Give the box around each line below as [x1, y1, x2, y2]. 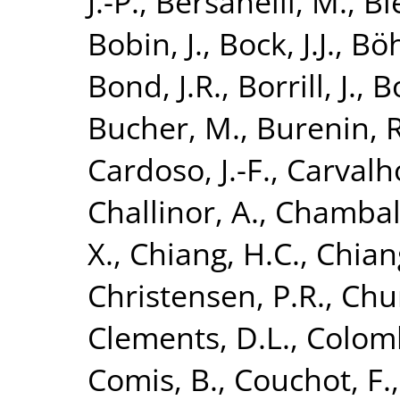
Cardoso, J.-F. [87, 147, 271, 190]
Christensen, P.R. [87, 273, 325, 316]
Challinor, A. [87, 189, 259, 232]
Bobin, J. [87, 21, 203, 64]
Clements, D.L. [87, 315, 290, 358]
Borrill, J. [237, 63, 356, 106]
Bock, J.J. [219, 21, 335, 64]
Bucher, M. [87, 105, 240, 148]
